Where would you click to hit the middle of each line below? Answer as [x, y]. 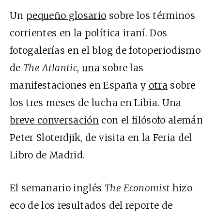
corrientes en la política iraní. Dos [89, 33]
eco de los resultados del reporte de [91, 206]
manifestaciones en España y [79, 85]
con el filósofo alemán [151, 120]
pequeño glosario [66, 16]
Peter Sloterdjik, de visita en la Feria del [101, 138]
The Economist [137, 188]
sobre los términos [151, 16]
